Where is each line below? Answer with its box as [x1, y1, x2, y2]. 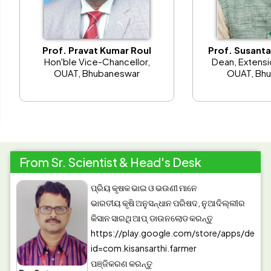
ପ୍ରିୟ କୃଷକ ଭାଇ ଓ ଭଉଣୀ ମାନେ [91, 182, 198, 194]
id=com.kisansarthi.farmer [91, 243, 197, 254]
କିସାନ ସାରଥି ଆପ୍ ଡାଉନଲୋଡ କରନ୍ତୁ [91, 212, 214, 224]
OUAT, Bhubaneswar [54, 67, 140, 79]
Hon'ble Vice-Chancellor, [44, 55, 150, 67]
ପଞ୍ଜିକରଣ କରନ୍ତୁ [91, 258, 153, 269]
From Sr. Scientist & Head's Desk [19, 154, 202, 170]
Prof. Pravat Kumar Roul [42, 44, 152, 56]
